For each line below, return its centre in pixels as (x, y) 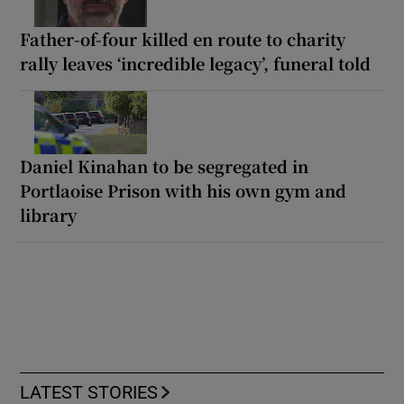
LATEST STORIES (89, 392)
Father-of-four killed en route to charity (183, 38)
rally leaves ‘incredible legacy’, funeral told (196, 63)
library (49, 214)
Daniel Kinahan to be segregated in (165, 165)
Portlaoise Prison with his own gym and (184, 190)
